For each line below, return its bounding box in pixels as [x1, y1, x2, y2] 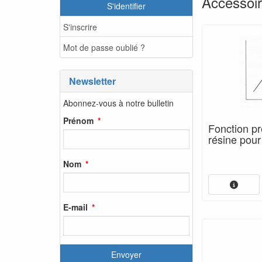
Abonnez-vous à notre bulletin [63, 96, 174, 109]
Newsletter [69, 74, 116, 88]
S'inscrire [63, 20, 97, 33]
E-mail [63, 201, 88, 213]
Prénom [63, 114, 94, 126]
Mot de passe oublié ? [63, 41, 145, 53]
